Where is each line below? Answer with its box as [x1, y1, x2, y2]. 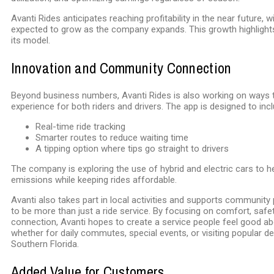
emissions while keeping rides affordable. [11, 174, 177, 186]
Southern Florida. [11, 239, 79, 250]
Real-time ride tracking [35, 121, 125, 133]
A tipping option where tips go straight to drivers [35, 143, 229, 155]
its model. [11, 35, 50, 46]
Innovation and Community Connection [11, 58, 232, 78]
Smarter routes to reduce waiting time [35, 132, 188, 144]
